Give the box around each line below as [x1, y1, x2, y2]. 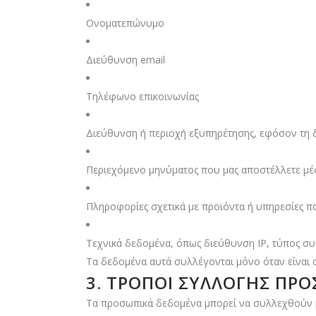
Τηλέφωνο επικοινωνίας [86, 90, 199, 103]
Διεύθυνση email [86, 53, 165, 66]
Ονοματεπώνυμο [86, 16, 164, 30]
